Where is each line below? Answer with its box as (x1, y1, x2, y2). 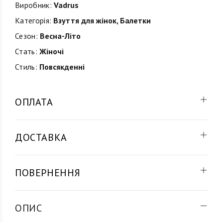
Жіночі (37, 46, 64, 56)
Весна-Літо (37, 31, 81, 41)
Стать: (15, 46, 37, 56)
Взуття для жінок (53, 15, 117, 25)
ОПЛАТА (15, 96, 53, 109)
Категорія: (15, 15, 52, 25)
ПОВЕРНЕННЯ (15, 166, 81, 179)
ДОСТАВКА (15, 131, 67, 144)
